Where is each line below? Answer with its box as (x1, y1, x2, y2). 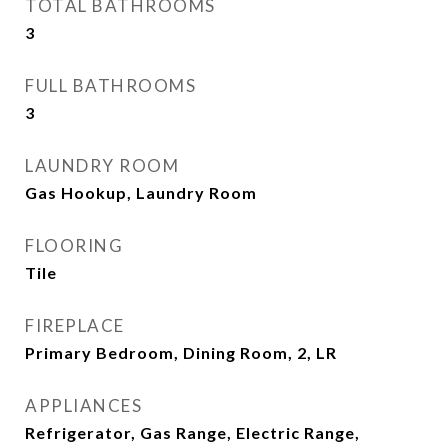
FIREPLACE (25, 315, 125, 336)
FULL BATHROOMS (25, 75, 196, 96)
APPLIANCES (25, 395, 142, 416)
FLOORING (25, 235, 123, 256)
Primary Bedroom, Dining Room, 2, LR (25, 343, 337, 362)
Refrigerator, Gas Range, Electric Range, (25, 423, 360, 442)
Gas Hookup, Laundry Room (25, 183, 257, 202)
